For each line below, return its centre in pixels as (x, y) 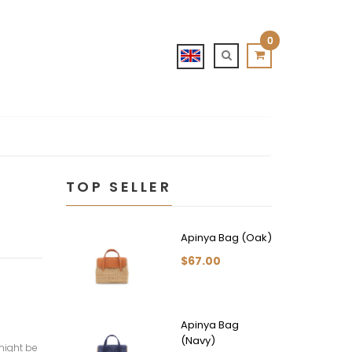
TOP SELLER (119, 186)
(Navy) (198, 341)
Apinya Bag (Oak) (226, 237)
